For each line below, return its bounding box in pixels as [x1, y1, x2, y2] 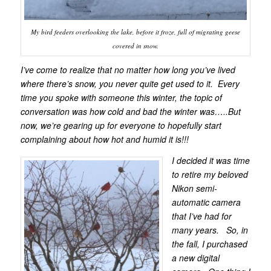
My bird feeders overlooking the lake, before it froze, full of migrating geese [30, 27, 240, 36]
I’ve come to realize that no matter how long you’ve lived [20, 64, 235, 76]
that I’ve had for [171, 210, 232, 223]
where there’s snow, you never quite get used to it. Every [20, 77, 240, 90]
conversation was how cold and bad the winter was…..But [20, 105, 241, 118]
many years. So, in [171, 224, 248, 237]
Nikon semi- [171, 182, 217, 195]
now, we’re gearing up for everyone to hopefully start [20, 119, 221, 132]
